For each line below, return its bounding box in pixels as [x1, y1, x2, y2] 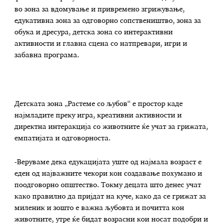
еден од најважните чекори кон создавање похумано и [14, 170, 203, 177]
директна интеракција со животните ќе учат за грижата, [14, 123, 209, 131]
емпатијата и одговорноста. [14, 135, 111, 142]
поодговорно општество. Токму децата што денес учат [14, 181, 202, 189]
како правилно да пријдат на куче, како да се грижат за [14, 193, 207, 200]
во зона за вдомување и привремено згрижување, [14, 6, 185, 13]
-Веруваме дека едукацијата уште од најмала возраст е [14, 158, 202, 166]
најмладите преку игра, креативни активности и [14, 112, 182, 119]
